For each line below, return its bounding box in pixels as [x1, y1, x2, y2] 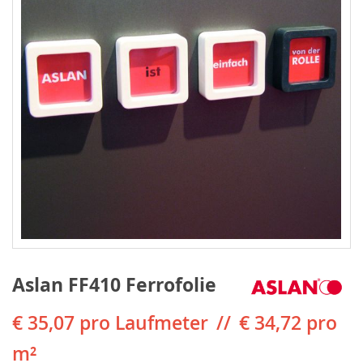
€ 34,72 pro [239, 310, 337, 335]
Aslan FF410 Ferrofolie [12, 271, 216, 297]
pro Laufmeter [79, 310, 208, 335]
